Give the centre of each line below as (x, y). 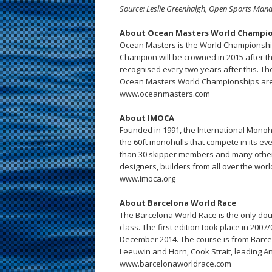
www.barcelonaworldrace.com (175, 263)
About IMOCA (147, 118)
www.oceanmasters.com (165, 93)
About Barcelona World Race (178, 203)
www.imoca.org (148, 178)
